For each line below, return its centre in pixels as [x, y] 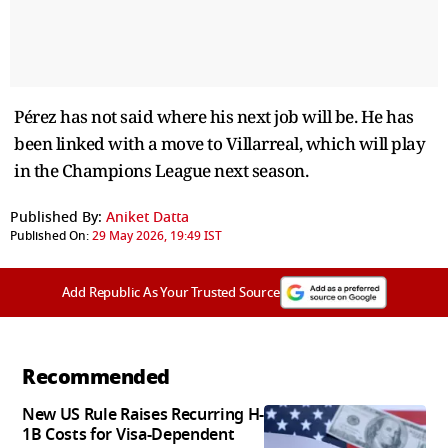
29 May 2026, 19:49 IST [157, 235]
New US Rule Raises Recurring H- [143, 414]
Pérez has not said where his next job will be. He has [214, 116]
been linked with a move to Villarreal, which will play [219, 143]
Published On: [49, 235]
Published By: [56, 217]
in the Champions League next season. [161, 170]
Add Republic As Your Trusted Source [170, 292]
